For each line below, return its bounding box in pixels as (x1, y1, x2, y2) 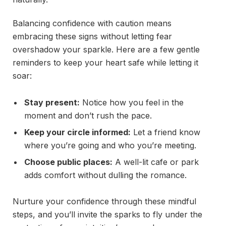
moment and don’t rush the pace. (24, 110, 152, 121)
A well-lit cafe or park (112, 156, 199, 167)
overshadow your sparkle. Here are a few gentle (13, 44, 200, 55)
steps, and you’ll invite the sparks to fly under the (13, 209, 202, 220)
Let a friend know (131, 127, 200, 137)
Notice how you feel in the (80, 97, 184, 107)
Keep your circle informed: (24, 127, 131, 137)
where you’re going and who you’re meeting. (24, 140, 196, 150)
